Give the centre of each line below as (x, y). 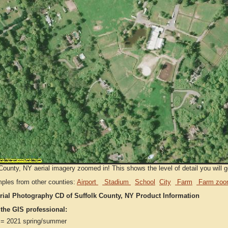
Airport (88, 182)
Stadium (117, 182)
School (145, 182)
